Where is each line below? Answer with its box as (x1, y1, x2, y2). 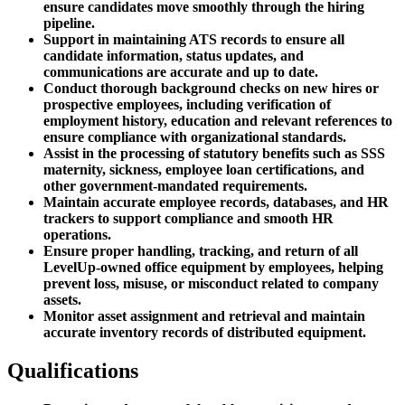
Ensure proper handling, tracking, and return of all (43, 243, 358, 259)
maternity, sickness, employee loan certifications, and (43, 162, 364, 178)
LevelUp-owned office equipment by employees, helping (43, 259, 383, 276)
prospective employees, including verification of (43, 97, 331, 113)
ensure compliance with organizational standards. (43, 129, 346, 146)
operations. (43, 227, 111, 243)
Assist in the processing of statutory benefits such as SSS (43, 146, 385, 162)
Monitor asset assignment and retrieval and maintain (43, 308, 365, 325)
